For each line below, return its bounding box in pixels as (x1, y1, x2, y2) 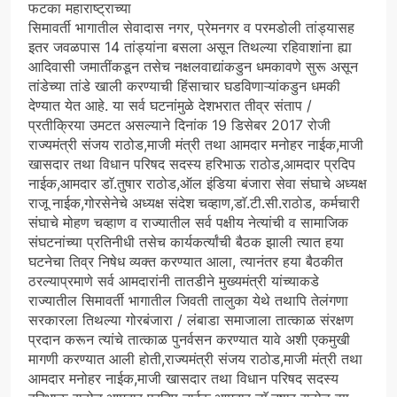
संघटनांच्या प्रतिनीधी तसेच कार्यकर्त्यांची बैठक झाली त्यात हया (28, 233, 344, 252)
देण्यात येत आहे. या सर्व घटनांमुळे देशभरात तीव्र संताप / (28, 97, 312, 115)
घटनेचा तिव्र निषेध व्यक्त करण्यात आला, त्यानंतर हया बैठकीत (28, 253, 343, 271)
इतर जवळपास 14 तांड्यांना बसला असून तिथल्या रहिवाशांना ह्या (28, 38, 352, 57)
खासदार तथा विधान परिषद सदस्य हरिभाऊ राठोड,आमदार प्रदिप (28, 155, 355, 174)
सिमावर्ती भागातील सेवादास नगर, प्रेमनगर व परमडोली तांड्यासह (28, 19, 354, 37)
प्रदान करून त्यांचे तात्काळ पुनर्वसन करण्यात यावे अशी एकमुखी (28, 331, 350, 349)
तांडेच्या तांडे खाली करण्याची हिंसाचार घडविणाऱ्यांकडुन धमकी (28, 77, 340, 96)
